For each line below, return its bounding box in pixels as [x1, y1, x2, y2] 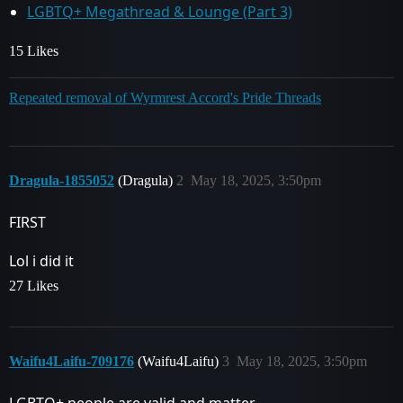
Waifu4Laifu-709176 [9, 354, 134, 369]
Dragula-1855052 [9, 173, 114, 188]
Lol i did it [9, 251, 74, 271]
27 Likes [9, 278, 58, 293]
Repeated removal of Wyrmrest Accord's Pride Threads [9, 90, 321, 105]
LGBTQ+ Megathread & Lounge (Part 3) [27, 2, 292, 22]
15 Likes [9, 43, 58, 58]
